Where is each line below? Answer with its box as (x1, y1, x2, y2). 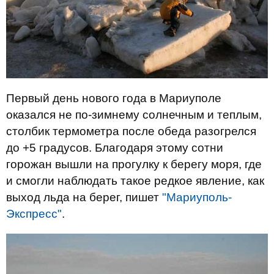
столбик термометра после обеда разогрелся (6, 125, 256, 138)
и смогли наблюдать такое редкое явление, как (6, 174, 264, 188)
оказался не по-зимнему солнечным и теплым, (6, 108, 262, 122)
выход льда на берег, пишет (6, 191, 162, 204)
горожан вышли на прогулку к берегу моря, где (6, 158, 262, 171)
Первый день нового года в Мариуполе (6, 92, 221, 105)
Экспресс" (6, 207, 62, 221)
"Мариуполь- (162, 191, 232, 204)
